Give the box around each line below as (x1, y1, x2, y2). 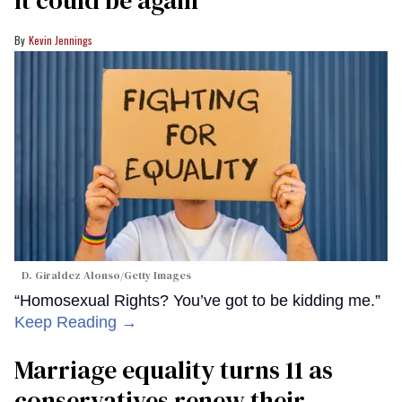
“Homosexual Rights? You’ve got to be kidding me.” (14, 292, 380, 310)
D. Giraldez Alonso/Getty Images (22, 268, 191, 284)
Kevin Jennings (29, 32, 92, 48)
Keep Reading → (14, 313, 137, 332)
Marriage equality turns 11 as (14, 353, 333, 388)
